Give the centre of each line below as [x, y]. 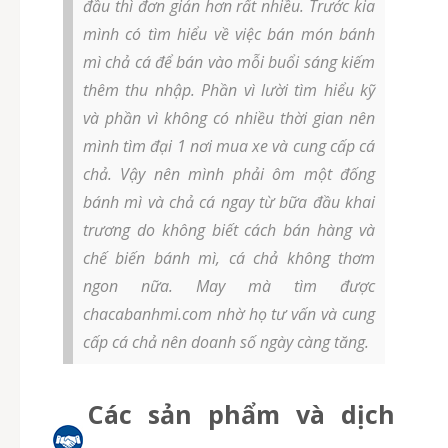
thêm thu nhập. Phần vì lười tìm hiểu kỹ [229, 90]
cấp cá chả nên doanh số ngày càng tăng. [226, 342]
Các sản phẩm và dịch [241, 414]
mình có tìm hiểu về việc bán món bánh [229, 34]
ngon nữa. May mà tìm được [229, 286]
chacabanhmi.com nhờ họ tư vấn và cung [229, 314]
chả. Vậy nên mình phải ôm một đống [229, 174]
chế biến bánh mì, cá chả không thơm [229, 258]
